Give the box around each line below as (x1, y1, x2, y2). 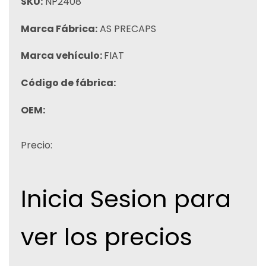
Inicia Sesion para (21, 182, 231, 216)
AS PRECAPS (97, 21, 156, 36)
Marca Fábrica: (21, 21, 97, 36)
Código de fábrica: (21, 76, 116, 90)
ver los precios (21, 220, 192, 254)
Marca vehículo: (21, 49, 104, 63)
